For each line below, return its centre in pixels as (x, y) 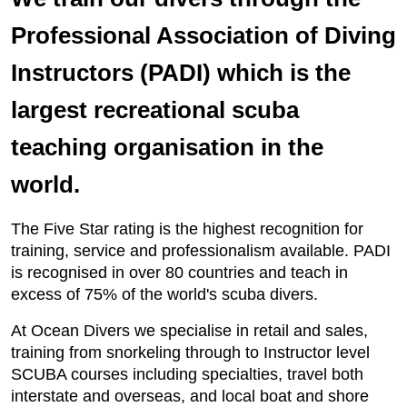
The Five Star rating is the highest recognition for (187, 229)
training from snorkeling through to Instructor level (190, 352)
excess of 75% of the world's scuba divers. (164, 294)
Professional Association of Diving (203, 35)
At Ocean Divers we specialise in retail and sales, (189, 331)
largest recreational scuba (155, 110)
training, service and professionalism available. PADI (201, 251)
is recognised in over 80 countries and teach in (179, 273)
